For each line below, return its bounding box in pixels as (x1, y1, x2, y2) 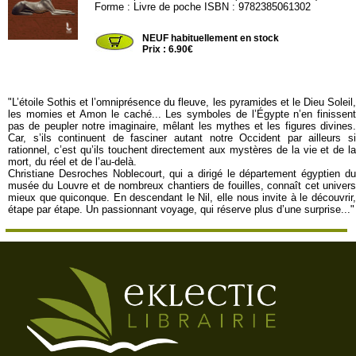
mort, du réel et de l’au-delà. (8, 156, 137, 168)
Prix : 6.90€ (142, 44, 194, 55)
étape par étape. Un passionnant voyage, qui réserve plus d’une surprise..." (8, 203, 354, 215)
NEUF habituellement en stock (142, 33, 280, 44)
